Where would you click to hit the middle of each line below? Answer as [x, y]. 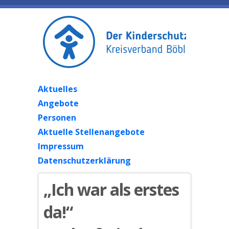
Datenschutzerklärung [84, 161]
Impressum [61, 146]
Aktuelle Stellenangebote [91, 132]
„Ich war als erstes [111, 189]
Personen [57, 118]
